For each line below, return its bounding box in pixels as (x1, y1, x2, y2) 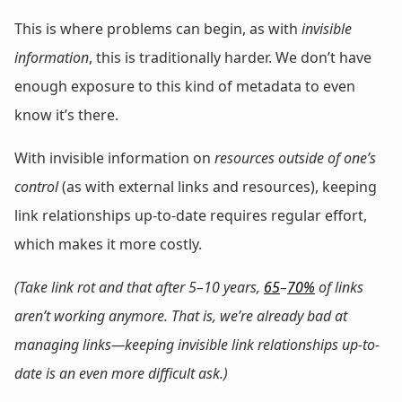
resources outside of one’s (214, 147, 376, 168)
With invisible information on (14, 147, 214, 168)
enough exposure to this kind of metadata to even (14, 75, 355, 96)
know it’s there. (14, 104, 118, 125)
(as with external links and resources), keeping (58, 176, 377, 197)
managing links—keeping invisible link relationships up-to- (14, 334, 380, 354)
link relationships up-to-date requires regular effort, (14, 205, 367, 225)
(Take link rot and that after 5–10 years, (14, 276, 264, 297)
